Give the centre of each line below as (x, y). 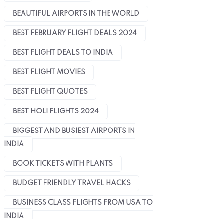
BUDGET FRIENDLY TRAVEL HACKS (72, 184)
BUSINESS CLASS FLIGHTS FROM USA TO (83, 203)
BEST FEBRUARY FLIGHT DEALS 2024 (75, 33)
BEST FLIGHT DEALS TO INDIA (63, 53)
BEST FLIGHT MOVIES (49, 73)
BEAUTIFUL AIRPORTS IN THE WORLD (76, 14)
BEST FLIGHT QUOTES (50, 92)
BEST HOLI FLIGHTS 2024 (56, 112)
